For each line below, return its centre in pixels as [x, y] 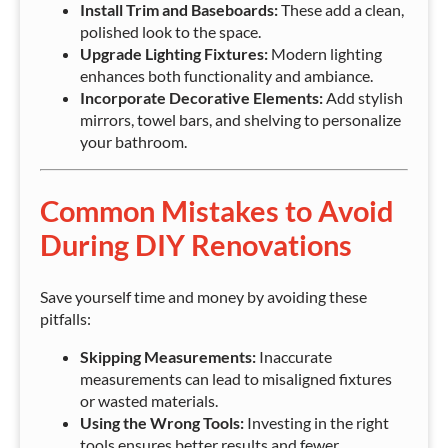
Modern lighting [325, 53]
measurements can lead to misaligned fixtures [236, 379]
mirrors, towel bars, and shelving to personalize [240, 119]
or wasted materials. [149, 401]
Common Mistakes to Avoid [217, 211]
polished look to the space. [170, 31]
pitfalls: [65, 319]
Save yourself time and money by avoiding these [203, 297]
